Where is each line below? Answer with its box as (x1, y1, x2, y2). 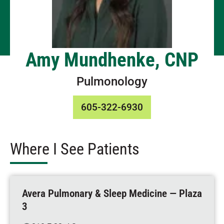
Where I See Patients (10, 139, 139, 158)
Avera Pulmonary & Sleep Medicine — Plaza (22, 187, 202, 199)
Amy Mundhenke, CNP (25, 48, 198, 71)
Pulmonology (76, 74, 147, 88)
